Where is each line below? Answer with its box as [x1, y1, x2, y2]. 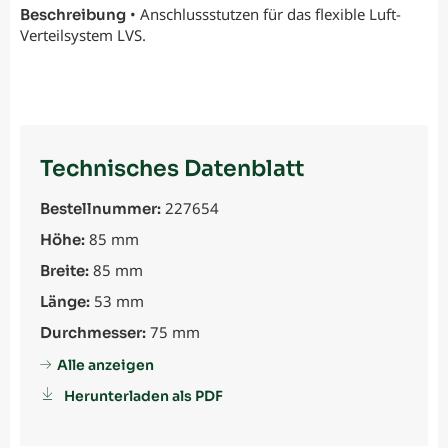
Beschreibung [20, 5, 126, 25]
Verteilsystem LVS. [20, 25, 146, 46]
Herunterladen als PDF [64, 387, 223, 406]
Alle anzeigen [57, 356, 154, 375]
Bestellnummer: [40, 199, 161, 219]
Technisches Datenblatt [40, 155, 304, 183]
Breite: [40, 261, 89, 281]
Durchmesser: [40, 323, 146, 343]
